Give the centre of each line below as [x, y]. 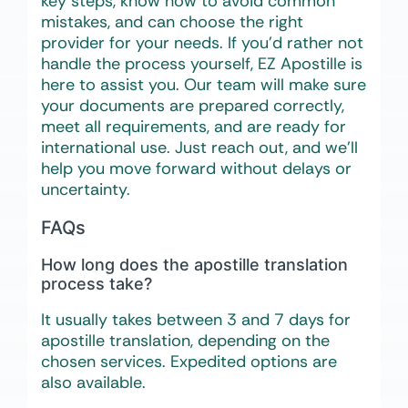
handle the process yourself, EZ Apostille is [202, 64]
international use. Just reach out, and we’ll [199, 148]
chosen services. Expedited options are [189, 362]
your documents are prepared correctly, [193, 106]
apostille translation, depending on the [185, 341]
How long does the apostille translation [194, 265]
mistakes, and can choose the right [172, 22]
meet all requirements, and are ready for [194, 127]
